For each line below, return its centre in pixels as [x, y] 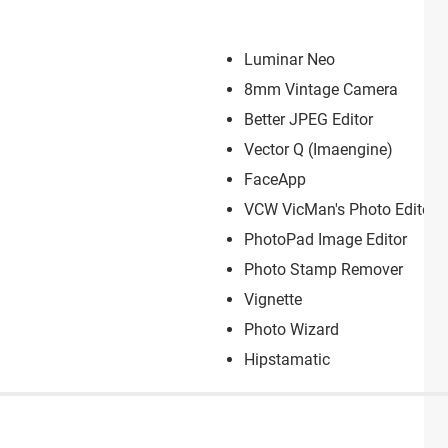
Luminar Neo [289, 60]
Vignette [273, 300]
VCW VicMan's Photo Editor [340, 210]
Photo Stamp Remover [323, 270]
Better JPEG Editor [308, 120]
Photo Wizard [291, 330]
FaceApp [275, 180]
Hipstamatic [287, 360]
